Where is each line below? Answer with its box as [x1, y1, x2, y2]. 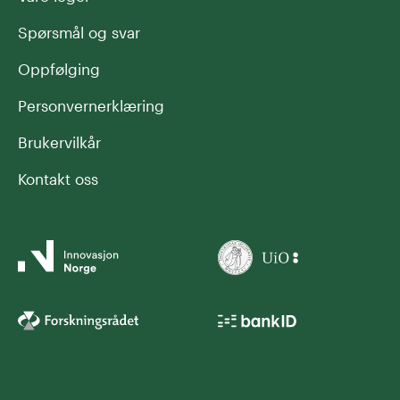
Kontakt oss [18, 169, 98, 187]
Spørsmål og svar [18, 22, 140, 41]
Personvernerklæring [18, 96, 164, 114]
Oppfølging [18, 59, 100, 78]
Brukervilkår [18, 132, 101, 151]
